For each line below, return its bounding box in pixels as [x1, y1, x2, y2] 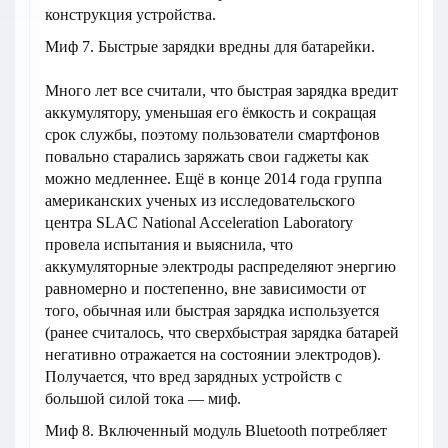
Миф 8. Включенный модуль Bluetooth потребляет [45, 421, 387, 439]
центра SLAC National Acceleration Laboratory [45, 213, 353, 231]
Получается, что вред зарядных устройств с [45, 367, 342, 385]
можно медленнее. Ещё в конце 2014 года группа [45, 169, 382, 187]
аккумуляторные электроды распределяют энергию [45, 257, 396, 275]
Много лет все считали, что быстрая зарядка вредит [45, 81, 398, 99]
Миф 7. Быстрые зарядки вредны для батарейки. [45, 37, 375, 55]
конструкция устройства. [45, 5, 216, 23]
